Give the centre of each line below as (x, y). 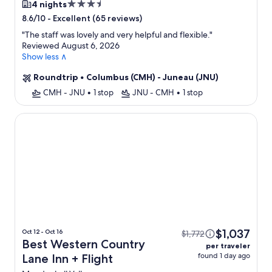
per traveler (228, 246)
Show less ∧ (44, 57)
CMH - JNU (64, 92)
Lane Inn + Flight (67, 259)
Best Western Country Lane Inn (82, 118)
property (86, 30)
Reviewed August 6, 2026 (71, 46)
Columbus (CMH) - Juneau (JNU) (152, 77)
